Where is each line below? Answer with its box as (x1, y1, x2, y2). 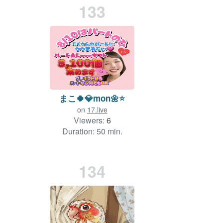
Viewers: (73, 114, 107, 126)
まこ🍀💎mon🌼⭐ (59, 92, 125, 104)
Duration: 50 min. (62, 125, 122, 137)
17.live (87, 104, 108, 114)
